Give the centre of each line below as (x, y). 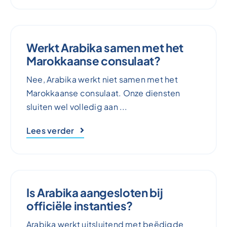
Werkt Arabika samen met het (105, 47)
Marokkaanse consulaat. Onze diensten (103, 93)
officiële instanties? (79, 205)
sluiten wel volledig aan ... (77, 106)
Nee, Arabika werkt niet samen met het (102, 79)
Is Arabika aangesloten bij (94, 192)
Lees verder (50, 130)
